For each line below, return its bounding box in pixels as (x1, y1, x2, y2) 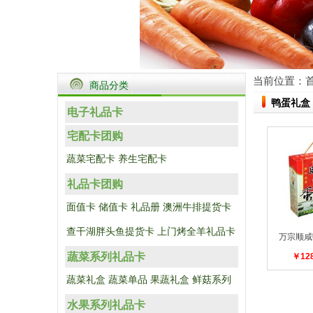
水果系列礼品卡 (67, 299, 145, 311)
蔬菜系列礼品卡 (67, 251, 145, 263)
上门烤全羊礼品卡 (157, 226, 235, 237)
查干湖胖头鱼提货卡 (66, 226, 154, 237)
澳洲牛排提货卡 (163, 202, 231, 212)
